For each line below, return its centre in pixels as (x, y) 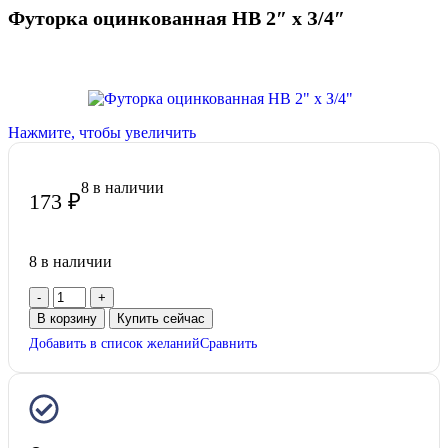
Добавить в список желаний (114, 343)
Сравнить (228, 343)
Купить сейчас (161, 318)
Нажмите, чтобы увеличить (102, 132)
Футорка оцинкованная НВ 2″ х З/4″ (176, 18)
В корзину (67, 318)
